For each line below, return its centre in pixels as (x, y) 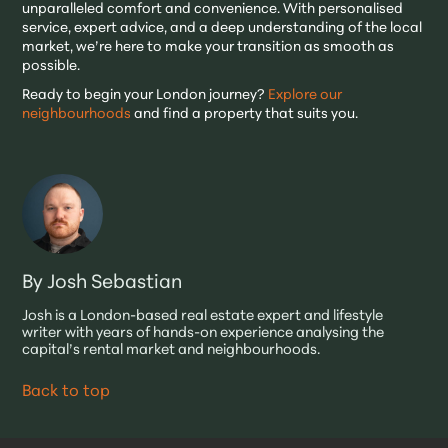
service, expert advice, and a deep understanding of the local (222, 28)
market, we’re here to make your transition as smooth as (208, 47)
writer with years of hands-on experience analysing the (203, 333)
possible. (51, 66)
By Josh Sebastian (102, 283)
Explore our (305, 95)
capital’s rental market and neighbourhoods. (171, 350)
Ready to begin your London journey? (145, 95)
